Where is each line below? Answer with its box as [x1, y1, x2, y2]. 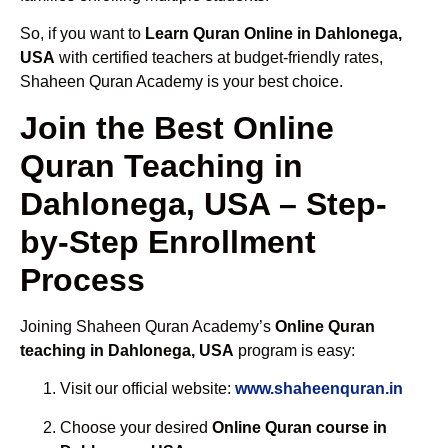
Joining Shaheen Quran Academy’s [20, 317, 275, 335]
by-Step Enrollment [20, 223, 316, 260]
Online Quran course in [212, 418, 387, 436]
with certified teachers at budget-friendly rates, [55, 49, 383, 67]
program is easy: [234, 341, 355, 359]
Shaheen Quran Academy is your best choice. [20, 73, 343, 91]
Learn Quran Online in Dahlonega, [145, 25, 402, 43]
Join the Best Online [20, 109, 334, 146]
